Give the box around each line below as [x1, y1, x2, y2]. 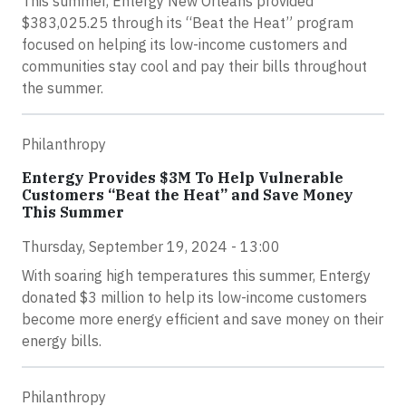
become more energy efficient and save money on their [22, 310, 383, 328]
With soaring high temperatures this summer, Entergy [22, 266, 371, 285]
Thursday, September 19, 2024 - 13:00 [22, 237, 280, 256]
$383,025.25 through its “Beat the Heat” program [22, 14, 353, 32]
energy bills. [22, 332, 101, 350]
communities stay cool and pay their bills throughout [22, 57, 367, 75]
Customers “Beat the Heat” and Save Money [22, 186, 353, 204]
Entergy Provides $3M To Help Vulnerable [22, 169, 343, 187]
